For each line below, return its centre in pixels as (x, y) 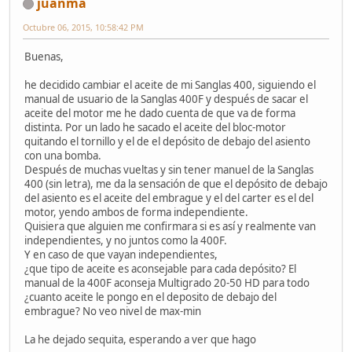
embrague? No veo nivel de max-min (113, 311)
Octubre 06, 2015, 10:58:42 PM (83, 27)
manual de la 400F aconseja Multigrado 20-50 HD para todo (167, 282)
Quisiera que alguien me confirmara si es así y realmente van (170, 226)
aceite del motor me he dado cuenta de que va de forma (160, 113)
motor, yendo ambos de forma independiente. (136, 212)
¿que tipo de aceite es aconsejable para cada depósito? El (160, 268)
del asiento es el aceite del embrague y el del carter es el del (169, 198)
